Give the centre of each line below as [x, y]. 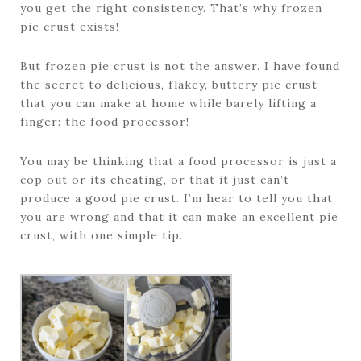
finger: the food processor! [105, 122]
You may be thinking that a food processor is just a [178, 162]
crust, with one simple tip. [102, 236]
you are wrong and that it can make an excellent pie [179, 217]
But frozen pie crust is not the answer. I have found [180, 66]
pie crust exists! [72, 27]
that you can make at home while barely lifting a [168, 104]
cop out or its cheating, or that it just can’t [155, 180]
